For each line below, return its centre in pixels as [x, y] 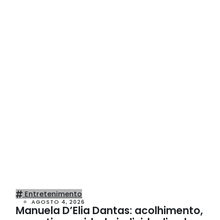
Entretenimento [54, 194]
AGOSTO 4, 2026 [58, 202]
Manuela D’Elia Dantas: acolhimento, [109, 210]
